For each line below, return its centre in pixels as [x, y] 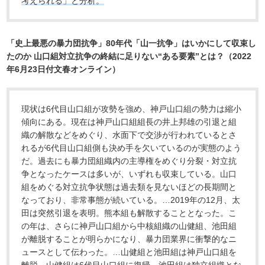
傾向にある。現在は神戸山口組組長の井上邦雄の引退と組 [129, 122]
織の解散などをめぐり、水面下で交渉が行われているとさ [129, 135]
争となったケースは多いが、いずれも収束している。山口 [129, 174]
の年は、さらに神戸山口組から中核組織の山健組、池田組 [129, 226]
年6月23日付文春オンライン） [64, 70]
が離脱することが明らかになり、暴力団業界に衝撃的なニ [129, 239]
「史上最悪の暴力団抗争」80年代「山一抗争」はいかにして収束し [132, 43]
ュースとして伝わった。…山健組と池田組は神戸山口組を [129, 252]
